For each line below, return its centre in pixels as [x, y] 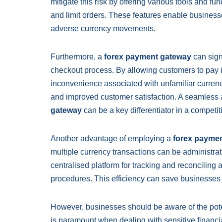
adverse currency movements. [103, 28]
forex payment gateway [148, 57]
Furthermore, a [77, 57]
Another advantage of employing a [112, 139]
